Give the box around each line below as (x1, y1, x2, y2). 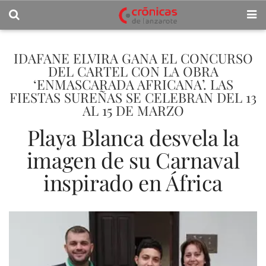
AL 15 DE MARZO (82, 102, 184, 119)
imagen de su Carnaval (26, 145, 240, 174)
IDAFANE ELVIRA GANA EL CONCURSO (13, 49, 253, 67)
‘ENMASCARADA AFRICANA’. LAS (33, 75, 233, 93)
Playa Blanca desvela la (27, 123, 239, 151)
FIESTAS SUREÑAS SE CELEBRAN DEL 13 (9, 88, 256, 106)
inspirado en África (43, 168, 223, 197)
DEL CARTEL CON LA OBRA (47, 62, 218, 80)
